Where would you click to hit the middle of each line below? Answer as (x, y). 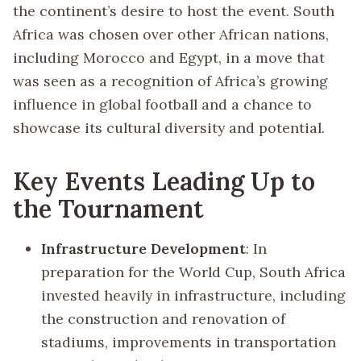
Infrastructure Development (144, 248)
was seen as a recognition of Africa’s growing (170, 81)
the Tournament (108, 209)
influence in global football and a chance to (162, 104)
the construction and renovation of (164, 318)
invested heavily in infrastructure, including (194, 295)
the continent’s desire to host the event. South (174, 11)
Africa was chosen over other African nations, (171, 34)
